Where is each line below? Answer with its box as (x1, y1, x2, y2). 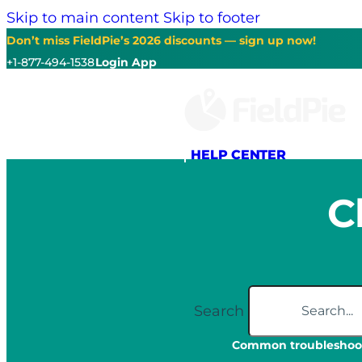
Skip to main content (6, 8, 159, 27)
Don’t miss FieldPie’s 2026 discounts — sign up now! (6, 33, 316, 48)
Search (193, 301, 244, 320)
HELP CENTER (191, 147, 286, 163)
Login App (95, 55, 157, 69)
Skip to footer (163, 8, 260, 27)
